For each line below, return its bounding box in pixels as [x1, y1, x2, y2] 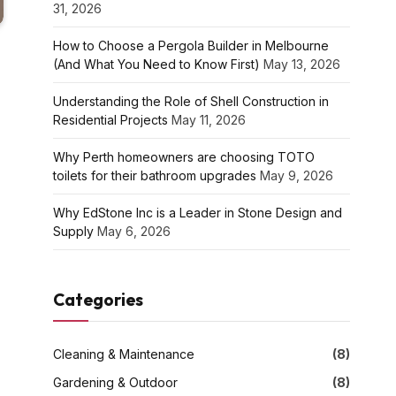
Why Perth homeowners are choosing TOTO [53, 148, 315, 164]
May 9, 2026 [260, 167, 333, 183]
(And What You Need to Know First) [53, 56, 260, 72]
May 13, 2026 [263, 56, 340, 72]
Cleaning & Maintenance [53, 346, 194, 362]
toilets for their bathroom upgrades [53, 167, 256, 183]
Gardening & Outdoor [53, 374, 178, 390]
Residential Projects [53, 111, 168, 127]
